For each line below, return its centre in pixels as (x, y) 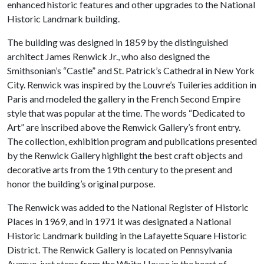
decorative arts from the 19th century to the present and (120, 169)
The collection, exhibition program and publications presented (132, 141)
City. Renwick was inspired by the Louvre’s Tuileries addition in (132, 85)
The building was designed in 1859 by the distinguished (118, 42)
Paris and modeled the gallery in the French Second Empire (124, 99)
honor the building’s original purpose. (81, 184)
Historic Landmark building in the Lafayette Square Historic (127, 235)
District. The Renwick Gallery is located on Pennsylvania (120, 250)
